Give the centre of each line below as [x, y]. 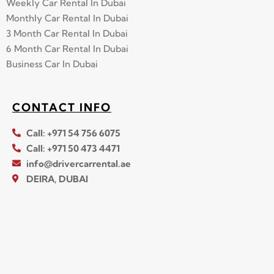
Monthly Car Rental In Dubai [67, 18]
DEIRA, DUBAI [57, 179]
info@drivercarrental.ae [78, 163]
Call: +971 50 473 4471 [73, 148]
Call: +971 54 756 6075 [73, 133]
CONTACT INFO [62, 107]
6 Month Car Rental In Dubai [67, 48]
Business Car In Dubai [52, 64]
